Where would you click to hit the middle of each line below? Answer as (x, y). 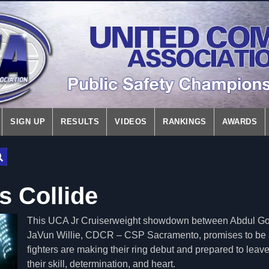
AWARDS (240, 122)
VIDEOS (131, 122)
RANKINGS (185, 122)
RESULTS (80, 122)
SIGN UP (28, 122)
